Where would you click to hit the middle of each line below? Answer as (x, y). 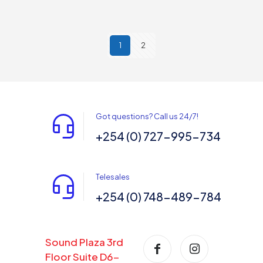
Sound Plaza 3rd (84, 242)
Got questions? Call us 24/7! (147, 116)
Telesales (113, 176)
